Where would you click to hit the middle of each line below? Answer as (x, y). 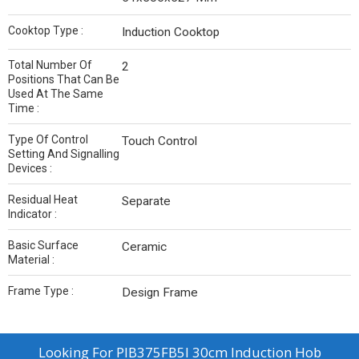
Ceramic (144, 247)
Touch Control (159, 141)
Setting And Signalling (64, 154)
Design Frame (160, 293)
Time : (24, 109)
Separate (146, 202)
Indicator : (32, 214)
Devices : (30, 169)
